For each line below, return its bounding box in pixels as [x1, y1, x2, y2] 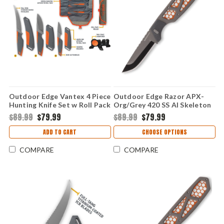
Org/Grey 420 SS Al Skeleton [113, 100, 211, 109]
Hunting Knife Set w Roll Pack [8, 100, 110, 109]
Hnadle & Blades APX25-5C [113, 117, 207, 126]
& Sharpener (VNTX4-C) [8, 109, 91, 118]
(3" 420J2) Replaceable [113, 109, 190, 118]
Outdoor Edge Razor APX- [113, 92, 204, 101]
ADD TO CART [43, 127, 76, 137]
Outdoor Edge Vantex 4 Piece [8, 92, 111, 101]
